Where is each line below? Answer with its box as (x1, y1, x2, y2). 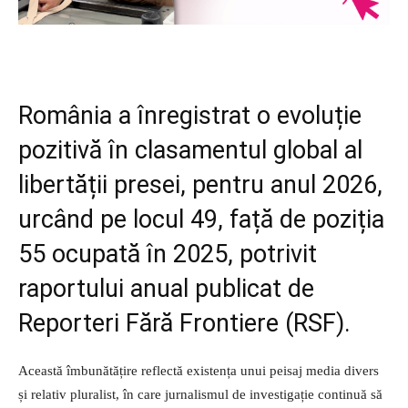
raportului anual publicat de (18, 274, 314, 304)
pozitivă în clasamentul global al (18, 136, 362, 166)
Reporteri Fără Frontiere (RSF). (18, 309, 351, 339)
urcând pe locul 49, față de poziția (18, 205, 384, 235)
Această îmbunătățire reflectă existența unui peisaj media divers (18, 363, 379, 379)
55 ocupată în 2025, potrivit (18, 240, 317, 270)
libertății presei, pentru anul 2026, (18, 170, 382, 200)
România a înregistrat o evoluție (18, 101, 362, 131)
